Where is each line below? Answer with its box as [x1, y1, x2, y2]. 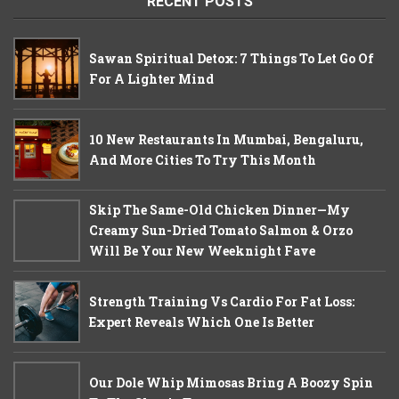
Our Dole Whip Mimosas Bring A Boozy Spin [89, 374, 373, 392]
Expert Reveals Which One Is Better [89, 313, 314, 331]
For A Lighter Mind [89, 70, 214, 88]
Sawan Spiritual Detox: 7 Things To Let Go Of [89, 50, 374, 68]
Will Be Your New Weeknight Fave [89, 242, 315, 260]
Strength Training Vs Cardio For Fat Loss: [89, 293, 354, 311]
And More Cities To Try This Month [89, 151, 316, 169]
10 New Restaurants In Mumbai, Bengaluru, [89, 131, 363, 149]
